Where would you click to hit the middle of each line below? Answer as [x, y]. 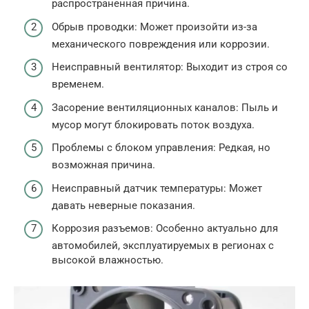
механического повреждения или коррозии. [161, 44]
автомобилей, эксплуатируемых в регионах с [163, 246]
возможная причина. [103, 165]
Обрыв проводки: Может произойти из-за [154, 27]
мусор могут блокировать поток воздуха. [153, 124]
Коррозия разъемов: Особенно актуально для [165, 229]
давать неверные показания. [123, 205]
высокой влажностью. [108, 260]
